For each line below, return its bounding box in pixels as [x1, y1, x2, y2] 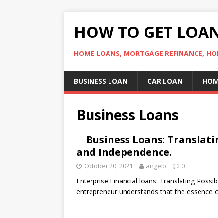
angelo [146, 162, 166, 170]
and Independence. [76, 145, 172, 159]
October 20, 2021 [84, 162, 133, 170]
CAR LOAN [147, 76, 182, 86]
